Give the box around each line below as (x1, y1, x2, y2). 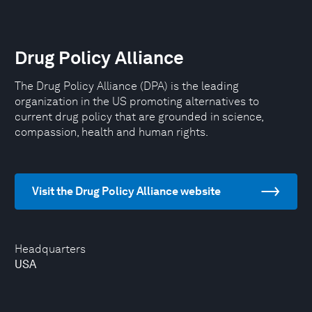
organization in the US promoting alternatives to (15, 95, 259, 108)
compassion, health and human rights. (15, 125, 208, 139)
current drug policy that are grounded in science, (15, 110, 263, 123)
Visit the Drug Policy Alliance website (32, 185, 221, 198)
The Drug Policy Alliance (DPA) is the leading (15, 79, 239, 93)
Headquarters (15, 242, 86, 256)
